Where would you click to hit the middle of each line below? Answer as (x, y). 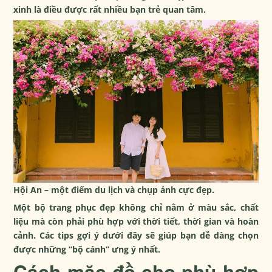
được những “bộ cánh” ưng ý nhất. (87, 250)
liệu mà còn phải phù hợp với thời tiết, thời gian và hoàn (136, 222)
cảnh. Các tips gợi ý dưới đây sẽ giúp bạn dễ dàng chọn (136, 236)
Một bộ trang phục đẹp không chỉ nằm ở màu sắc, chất (136, 208)
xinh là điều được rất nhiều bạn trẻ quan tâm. (110, 9)
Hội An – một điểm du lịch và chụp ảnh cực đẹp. (114, 190)
